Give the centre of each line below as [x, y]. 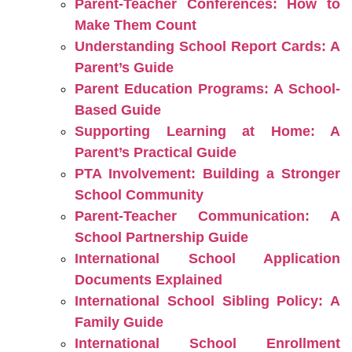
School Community [139, 195]
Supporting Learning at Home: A [207, 131]
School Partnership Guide [161, 237]
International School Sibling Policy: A [207, 301]
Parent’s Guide [124, 68]
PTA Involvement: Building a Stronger [207, 174]
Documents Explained [148, 280]
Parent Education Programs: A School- [207, 89]
